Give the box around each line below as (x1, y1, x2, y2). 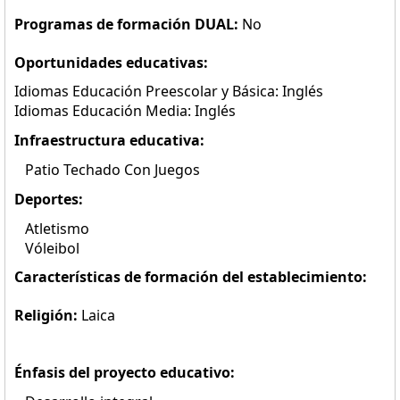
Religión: (14, 305, 81, 325)
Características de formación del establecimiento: (14, 267, 367, 287)
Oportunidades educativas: (14, 53, 208, 72)
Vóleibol (14, 238, 79, 258)
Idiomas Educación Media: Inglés (14, 101, 236, 121)
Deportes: (14, 189, 83, 209)
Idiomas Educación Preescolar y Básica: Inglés (14, 81, 323, 101)
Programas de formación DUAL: (14, 14, 242, 34)
